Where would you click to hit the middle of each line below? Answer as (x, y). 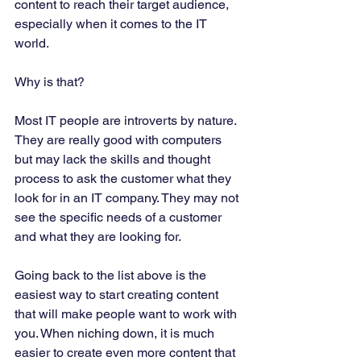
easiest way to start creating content (118, 295)
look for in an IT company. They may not (128, 198)
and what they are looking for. (99, 237)
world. (33, 44)
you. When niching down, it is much (116, 334)
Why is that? (51, 82)
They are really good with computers (120, 140)
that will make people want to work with (127, 314)
